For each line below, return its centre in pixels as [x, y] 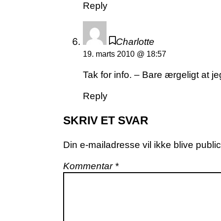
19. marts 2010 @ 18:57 [125, 54]
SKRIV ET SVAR [106, 121]
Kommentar [89, 166]
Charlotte [135, 42]
